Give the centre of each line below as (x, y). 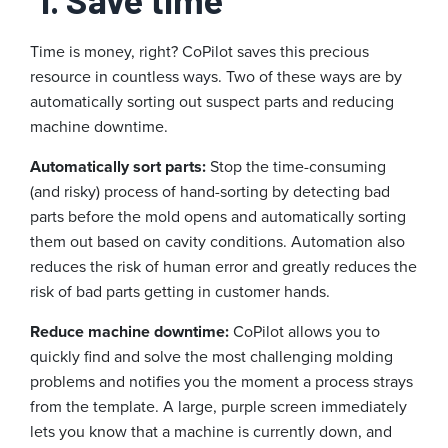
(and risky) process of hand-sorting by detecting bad (210, 192)
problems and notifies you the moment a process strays (221, 382)
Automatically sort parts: (120, 167)
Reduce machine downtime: (131, 332)
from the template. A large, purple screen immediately (218, 407)
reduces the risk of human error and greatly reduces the (223, 267)
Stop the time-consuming (298, 167)
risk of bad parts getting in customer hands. (180, 292)
